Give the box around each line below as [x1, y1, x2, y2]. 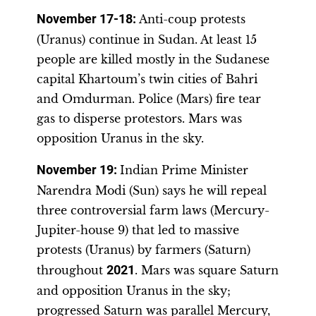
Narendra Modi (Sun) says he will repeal [37, 183, 267, 197]
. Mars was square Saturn [135, 263, 279, 277]
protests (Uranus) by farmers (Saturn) [37, 243, 250, 257]
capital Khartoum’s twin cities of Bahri [37, 72, 257, 86]
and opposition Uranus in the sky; [37, 284, 231, 298]
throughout [37, 263, 107, 277]
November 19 [37, 163, 114, 177]
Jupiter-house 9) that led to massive [37, 223, 239, 237]
